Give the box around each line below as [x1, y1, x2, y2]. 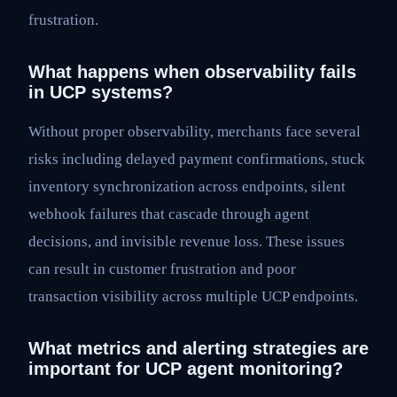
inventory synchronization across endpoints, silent [28, 178, 346, 196]
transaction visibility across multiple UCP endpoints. [28, 288, 358, 306]
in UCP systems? [28, 82, 173, 103]
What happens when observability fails [28, 62, 356, 82]
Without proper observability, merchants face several [28, 123, 361, 141]
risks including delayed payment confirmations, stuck [28, 151, 365, 168]
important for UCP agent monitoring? [28, 359, 343, 379]
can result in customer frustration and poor [28, 261, 296, 278]
